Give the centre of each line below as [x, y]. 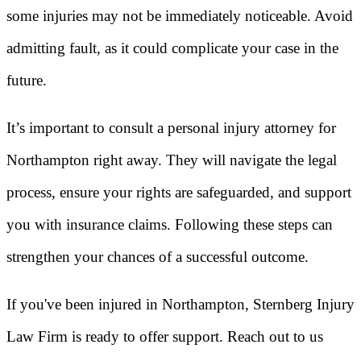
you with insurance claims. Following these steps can [170, 224]
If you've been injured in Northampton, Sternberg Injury [180, 304]
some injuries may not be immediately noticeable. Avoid [180, 16]
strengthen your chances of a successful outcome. [158, 257]
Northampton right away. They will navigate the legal [172, 160]
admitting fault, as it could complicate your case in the [172, 48]
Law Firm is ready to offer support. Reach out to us [165, 336]
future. [27, 81]
